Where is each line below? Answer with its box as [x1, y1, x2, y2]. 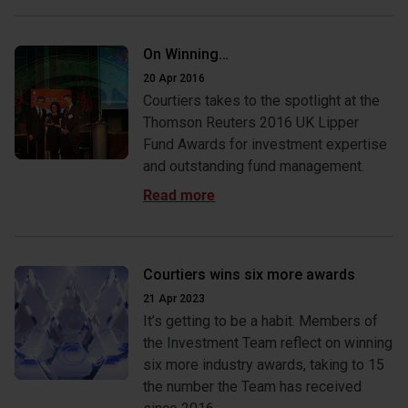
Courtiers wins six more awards [143, 266, 356, 283]
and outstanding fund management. [143, 158, 365, 175]
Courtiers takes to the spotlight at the [143, 92, 381, 109]
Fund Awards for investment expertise [143, 136, 388, 153]
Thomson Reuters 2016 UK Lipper [143, 114, 360, 131]
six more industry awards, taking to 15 [143, 356, 385, 373]
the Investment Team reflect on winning [143, 334, 393, 352]
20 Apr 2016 [143, 72, 206, 85]
